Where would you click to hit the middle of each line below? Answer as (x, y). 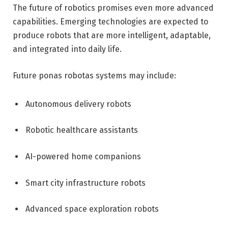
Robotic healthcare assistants (82, 130)
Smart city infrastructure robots (85, 183)
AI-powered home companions (83, 157)
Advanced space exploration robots (92, 209)
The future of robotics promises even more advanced (113, 8)
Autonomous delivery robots (78, 104)
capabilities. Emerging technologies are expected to (110, 22)
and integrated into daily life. (67, 49)
